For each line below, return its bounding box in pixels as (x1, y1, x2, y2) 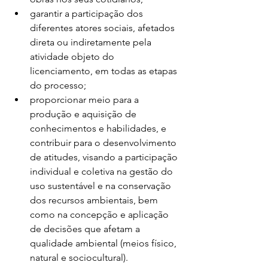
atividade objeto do (30, 51, 117, 62)
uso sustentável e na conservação (30, 180, 173, 191)
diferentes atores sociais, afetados (30, 22, 177, 33)
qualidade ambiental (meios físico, (30, 237, 179, 249)
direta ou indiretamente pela (30, 36, 154, 48)
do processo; (30, 80, 86, 91)
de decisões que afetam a (30, 223, 142, 234)
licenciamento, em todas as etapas (30, 65, 179, 77)
